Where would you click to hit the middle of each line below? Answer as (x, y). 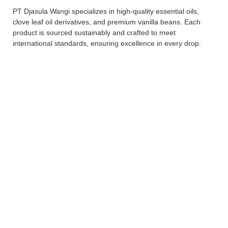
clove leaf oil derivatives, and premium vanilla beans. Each (107, 22)
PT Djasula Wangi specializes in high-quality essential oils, (106, 11)
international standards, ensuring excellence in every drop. (107, 44)
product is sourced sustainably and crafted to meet (94, 33)
